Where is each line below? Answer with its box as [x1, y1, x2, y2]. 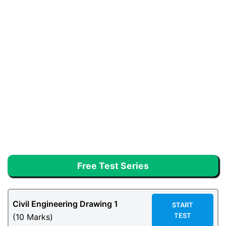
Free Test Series [77, 160, 149, 172]
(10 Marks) [13, 212, 53, 222]
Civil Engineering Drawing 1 [13, 199, 118, 209]
